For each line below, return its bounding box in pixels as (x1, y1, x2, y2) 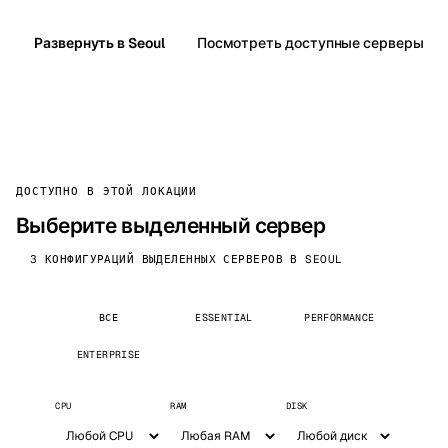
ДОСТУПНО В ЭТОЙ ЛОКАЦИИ (16, 184, 198, 198)
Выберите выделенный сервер (16, 212, 326, 239)
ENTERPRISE (76, 348, 141, 361)
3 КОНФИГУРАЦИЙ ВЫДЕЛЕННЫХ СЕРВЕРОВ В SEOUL (30, 252, 343, 266)
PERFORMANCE (304, 311, 375, 324)
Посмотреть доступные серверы (196, 33, 424, 52)
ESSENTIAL (195, 311, 253, 324)
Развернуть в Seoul (34, 33, 165, 52)
